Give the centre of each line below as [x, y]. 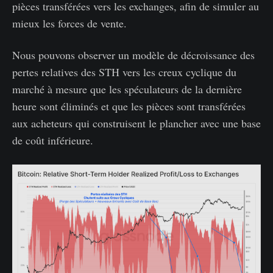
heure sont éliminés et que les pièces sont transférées [129, 106]
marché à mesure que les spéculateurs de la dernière [127, 89]
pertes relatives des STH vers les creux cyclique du [124, 72]
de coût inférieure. [53, 140]
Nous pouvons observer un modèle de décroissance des [133, 55]
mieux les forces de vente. [69, 23]
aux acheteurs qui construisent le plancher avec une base [136, 123]
